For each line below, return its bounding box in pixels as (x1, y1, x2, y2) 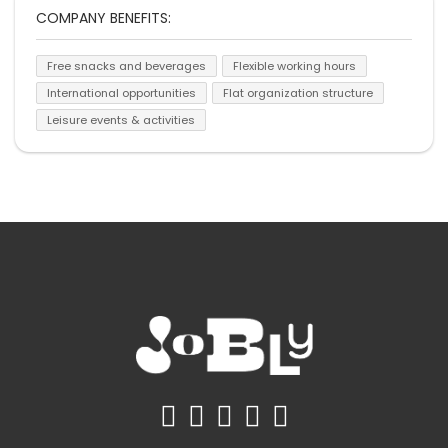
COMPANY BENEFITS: (36, 7, 175, 28)
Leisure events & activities (47, 111, 195, 128)
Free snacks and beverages (47, 57, 206, 74)
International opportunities (47, 84, 196, 101)
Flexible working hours (233, 57, 356, 74)
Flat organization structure (223, 84, 373, 101)
